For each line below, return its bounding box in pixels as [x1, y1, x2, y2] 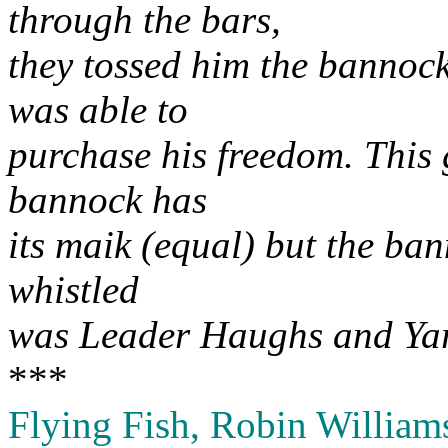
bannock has [8, 178, 207, 221]
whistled [8, 268, 139, 311]
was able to [8, 88, 188, 131]
